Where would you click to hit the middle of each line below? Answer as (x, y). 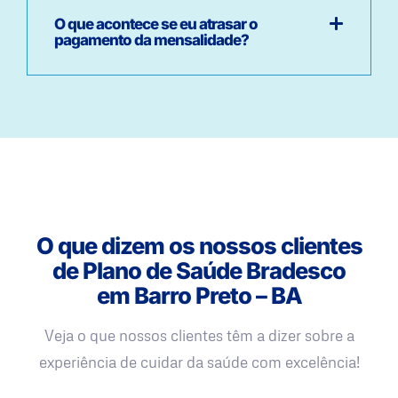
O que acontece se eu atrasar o (156, 24)
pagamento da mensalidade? (151, 40)
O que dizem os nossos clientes (199, 245)
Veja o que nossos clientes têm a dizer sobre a (199, 335)
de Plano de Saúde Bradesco (199, 270)
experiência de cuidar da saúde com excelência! (199, 362)
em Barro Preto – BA (199, 295)
